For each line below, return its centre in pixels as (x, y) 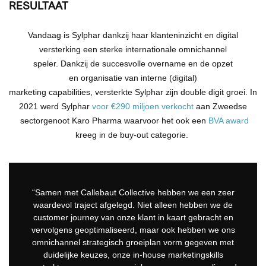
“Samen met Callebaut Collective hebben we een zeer (133, 192)
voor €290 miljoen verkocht (143, 106)
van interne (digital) (160, 77)
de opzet (216, 63)
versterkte (115, 92)
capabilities (69, 92)
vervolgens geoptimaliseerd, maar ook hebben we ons (133, 229)
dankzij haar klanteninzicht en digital (169, 35)
